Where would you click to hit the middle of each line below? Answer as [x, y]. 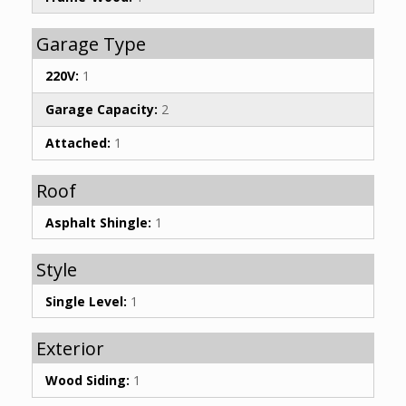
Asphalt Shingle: [98, 222]
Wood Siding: [87, 380]
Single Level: [86, 301]
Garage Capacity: [101, 110]
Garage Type [91, 44]
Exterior [70, 349]
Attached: [78, 143]
